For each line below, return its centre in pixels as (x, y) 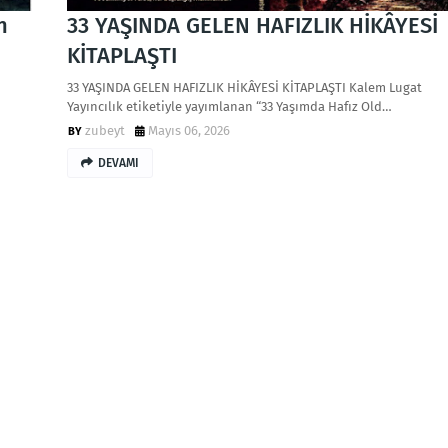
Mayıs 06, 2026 (188, 130)
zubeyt (104, 130)
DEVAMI (118, 163)
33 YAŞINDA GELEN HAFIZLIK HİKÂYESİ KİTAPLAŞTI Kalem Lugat (244, 87)
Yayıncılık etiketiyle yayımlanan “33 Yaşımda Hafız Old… (229, 106)
